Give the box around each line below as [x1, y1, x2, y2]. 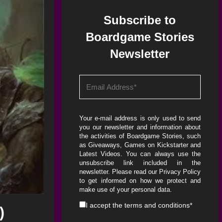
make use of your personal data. [79, 186, 172, 193]
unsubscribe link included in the [79, 159, 201, 166]
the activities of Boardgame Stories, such [79, 132, 201, 140]
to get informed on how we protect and [79, 177, 201, 184]
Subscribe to [104, 13, 176, 27]
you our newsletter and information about [79, 123, 201, 131]
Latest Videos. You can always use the [79, 150, 201, 158]
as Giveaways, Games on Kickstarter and [79, 141, 201, 149]
